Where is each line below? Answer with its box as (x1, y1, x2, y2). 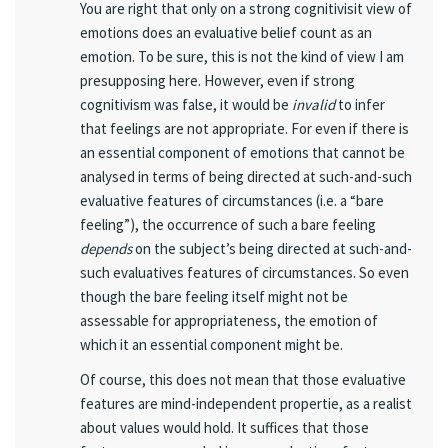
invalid (292, 94, 335, 114)
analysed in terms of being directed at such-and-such (80, 166, 412, 186)
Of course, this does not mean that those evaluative (80, 370, 406, 389)
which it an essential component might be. (80, 334, 343, 354)
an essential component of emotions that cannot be (80, 142, 405, 162)
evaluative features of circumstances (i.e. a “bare (80, 190, 384, 210)
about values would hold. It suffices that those (80, 418, 369, 437)
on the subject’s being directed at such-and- (132, 238, 412, 258)
